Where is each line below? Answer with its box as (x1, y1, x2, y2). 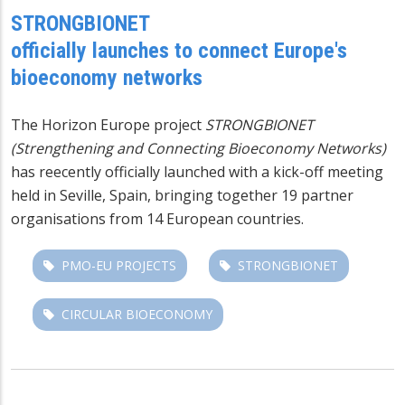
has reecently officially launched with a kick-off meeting (11, 161, 383, 182)
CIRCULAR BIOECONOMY (61, 305, 212, 323)
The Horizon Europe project (11, 114, 205, 135)
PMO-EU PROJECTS (61, 256, 176, 274)
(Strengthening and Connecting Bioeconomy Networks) (11, 137, 386, 158)
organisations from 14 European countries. (11, 208, 304, 229)
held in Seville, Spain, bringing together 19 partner (11, 184, 353, 205)
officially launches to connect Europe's (11, 37, 347, 63)
